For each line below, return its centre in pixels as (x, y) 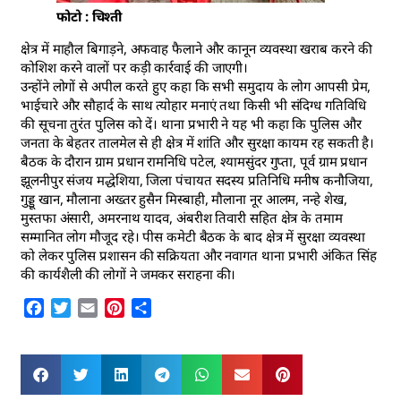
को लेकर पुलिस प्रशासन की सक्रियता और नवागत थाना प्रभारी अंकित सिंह (199, 255)
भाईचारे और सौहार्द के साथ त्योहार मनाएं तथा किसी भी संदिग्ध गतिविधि (193, 104)
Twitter (95, 307)
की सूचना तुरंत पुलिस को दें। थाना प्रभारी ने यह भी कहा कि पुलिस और (191, 123)
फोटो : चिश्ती (90, 16)
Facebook (77, 307)
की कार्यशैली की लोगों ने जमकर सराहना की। (128, 273)
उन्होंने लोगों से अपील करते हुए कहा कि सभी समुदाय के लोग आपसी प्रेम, (196, 85)
